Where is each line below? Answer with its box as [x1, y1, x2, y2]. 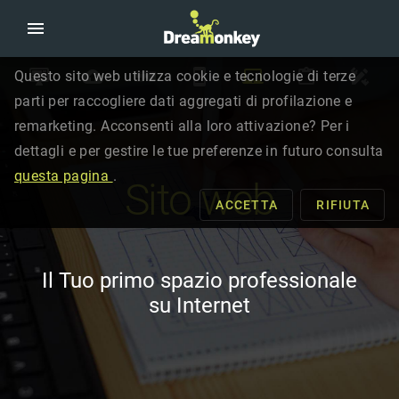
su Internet [149, 293, 250, 318]
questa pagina [14, 167, 113, 184]
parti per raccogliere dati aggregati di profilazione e [14, 93, 353, 110]
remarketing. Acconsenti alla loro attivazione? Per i [14, 118, 350, 134]
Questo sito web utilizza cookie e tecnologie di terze [14, 68, 356, 85]
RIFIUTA [316, 198, 370, 212]
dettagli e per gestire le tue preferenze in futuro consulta [14, 142, 384, 159]
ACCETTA [216, 198, 278, 212]
